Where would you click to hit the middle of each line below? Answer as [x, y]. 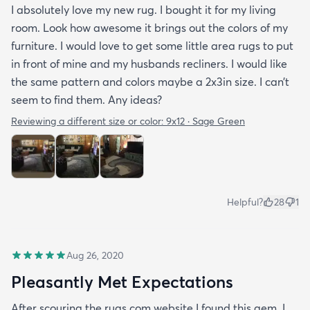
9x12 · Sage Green [206, 121]
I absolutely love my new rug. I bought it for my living [144, 9]
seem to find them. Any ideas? [86, 99]
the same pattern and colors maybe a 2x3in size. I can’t [150, 81]
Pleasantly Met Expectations [122, 281]
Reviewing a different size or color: [89, 121]
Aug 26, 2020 [95, 255]
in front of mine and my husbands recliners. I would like [149, 63]
